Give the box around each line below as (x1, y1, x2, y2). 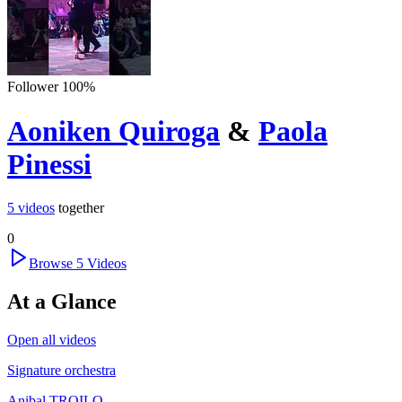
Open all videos (7, 331, 96, 347)
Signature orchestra (7, 362, 116, 378)
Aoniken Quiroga (7, 114, 220, 147)
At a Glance (7, 290, 117, 314)
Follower (7, 79, 58, 95)
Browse (29, 256, 76, 272)
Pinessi (7, 147, 92, 180)
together (58, 200, 104, 216)
